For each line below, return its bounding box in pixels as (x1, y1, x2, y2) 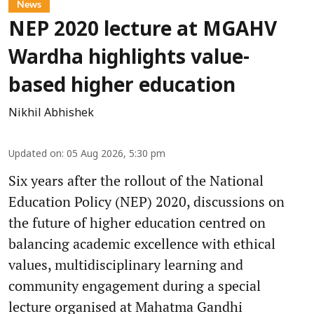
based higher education (8, 74, 235, 99)
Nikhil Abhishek (8, 106, 94, 121)
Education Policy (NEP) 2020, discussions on (8, 191, 285, 211)
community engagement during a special (8, 275, 261, 295)
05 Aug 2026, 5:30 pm (67, 148, 165, 161)
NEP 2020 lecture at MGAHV (8, 18, 277, 43)
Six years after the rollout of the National (8, 170, 264, 190)
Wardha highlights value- (8, 46, 250, 71)
